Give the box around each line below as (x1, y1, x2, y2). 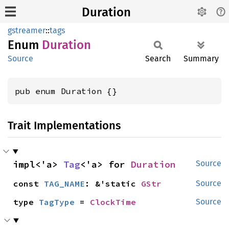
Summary (184, 54, 219, 63)
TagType (39, 197, 75, 207)
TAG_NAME (44, 178, 85, 189)
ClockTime (90, 197, 136, 207)
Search (145, 54, 171, 63)
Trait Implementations (8, 119, 121, 132)
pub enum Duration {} (15, 86, 117, 96)
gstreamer (8, 26, 45, 35)
